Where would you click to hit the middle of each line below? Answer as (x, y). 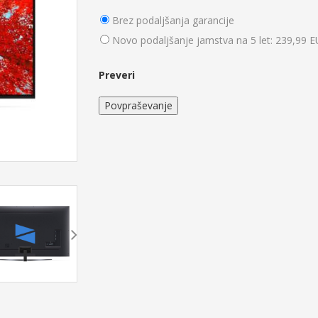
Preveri (117, 75)
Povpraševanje (138, 105)
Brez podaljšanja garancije (173, 20)
